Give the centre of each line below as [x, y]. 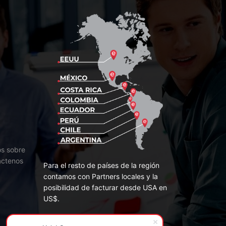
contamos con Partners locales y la [101, 176]
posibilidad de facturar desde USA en [105, 187]
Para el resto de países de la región [101, 165]
